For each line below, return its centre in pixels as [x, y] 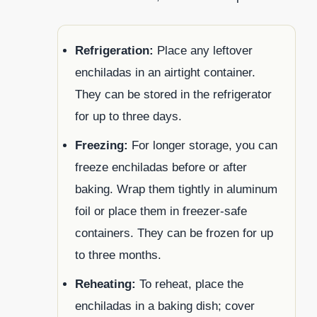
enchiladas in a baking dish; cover [165, 306]
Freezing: [102, 146]
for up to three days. [128, 117]
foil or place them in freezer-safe [161, 212]
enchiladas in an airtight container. [165, 73]
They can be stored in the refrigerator [173, 95]
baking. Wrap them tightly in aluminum [176, 190]
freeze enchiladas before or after [161, 168]
